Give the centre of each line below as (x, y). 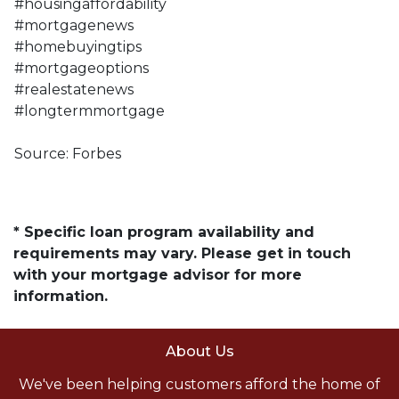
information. (61, 296)
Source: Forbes (68, 153)
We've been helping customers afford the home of (199, 384)
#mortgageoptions (81, 68)
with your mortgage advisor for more (158, 274)
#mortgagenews (74, 25)
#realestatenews (74, 89)
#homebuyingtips (78, 46)
